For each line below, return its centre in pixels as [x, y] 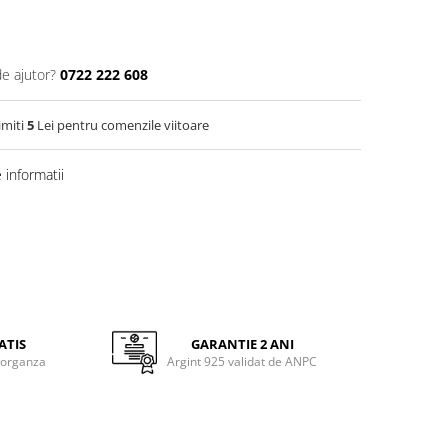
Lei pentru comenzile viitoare [121, 125]
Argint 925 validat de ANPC [242, 361]
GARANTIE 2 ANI [242, 344]
